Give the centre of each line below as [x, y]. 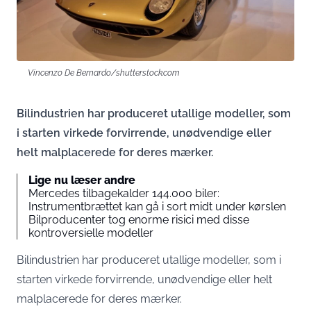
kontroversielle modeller [91, 233]
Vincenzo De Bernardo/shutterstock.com [104, 73]
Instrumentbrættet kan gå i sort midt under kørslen [157, 207]
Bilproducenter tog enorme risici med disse [139, 220]
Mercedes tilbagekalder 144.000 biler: [124, 193]
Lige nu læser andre [82, 180]
